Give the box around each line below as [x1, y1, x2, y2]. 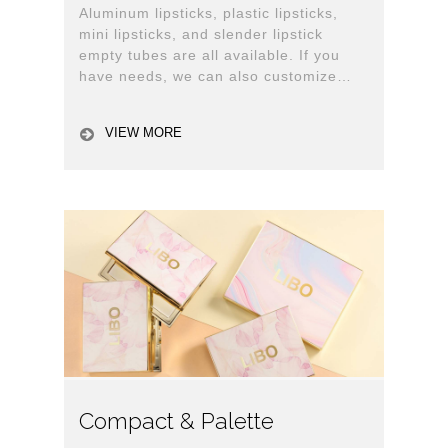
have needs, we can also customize [79, 68, 337, 84]
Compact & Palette [79, 407, 274, 434]
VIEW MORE [105, 125, 182, 141]
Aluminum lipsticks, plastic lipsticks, [79, 5, 338, 21]
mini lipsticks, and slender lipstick [79, 26, 323, 42]
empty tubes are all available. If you [79, 47, 340, 63]
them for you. [79, 89, 176, 105]
